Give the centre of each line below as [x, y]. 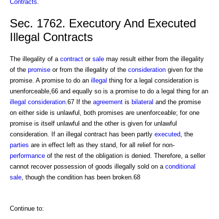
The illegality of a [35, 59]
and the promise [177, 102]
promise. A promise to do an [50, 80]
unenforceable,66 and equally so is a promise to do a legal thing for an [109, 91]
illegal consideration [38, 102]
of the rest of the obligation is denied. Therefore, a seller [125, 155]
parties [19, 145]
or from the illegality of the [89, 69]
